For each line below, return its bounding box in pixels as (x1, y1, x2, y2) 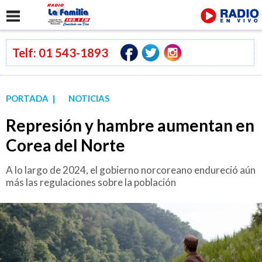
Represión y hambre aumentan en (6, 115, 254, 135)
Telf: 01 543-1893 (12, 46, 108, 60)
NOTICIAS (68, 93, 109, 104)
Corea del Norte (6, 135, 125, 155)
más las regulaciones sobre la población (6, 176, 176, 188)
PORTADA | (6, 93, 55, 104)
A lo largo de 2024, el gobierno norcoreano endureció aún (6, 164, 256, 176)
